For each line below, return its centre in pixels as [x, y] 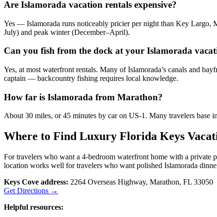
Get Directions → [31, 191]
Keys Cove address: [36, 182]
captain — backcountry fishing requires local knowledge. [91, 78]
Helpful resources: [34, 207]
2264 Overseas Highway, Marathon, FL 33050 [141, 182]
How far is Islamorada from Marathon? [83, 97]
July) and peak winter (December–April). [67, 32]
